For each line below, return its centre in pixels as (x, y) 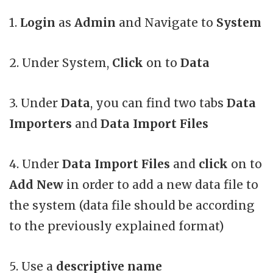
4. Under (36, 164)
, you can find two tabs (158, 103)
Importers (41, 123)
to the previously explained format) (117, 226)
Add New (36, 184)
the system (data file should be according (132, 205)
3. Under (35, 103)
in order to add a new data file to (161, 184)
